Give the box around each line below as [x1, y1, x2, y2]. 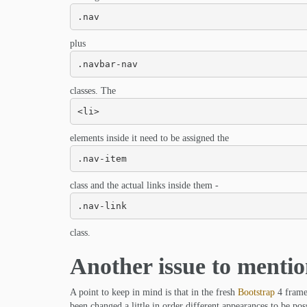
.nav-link [77, 200, 127, 211]
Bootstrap [238, 287, 275, 297]
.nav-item [77, 153, 127, 164]
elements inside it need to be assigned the [70, 133, 229, 143]
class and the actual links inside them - [70, 180, 219, 191]
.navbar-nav [77, 58, 138, 69]
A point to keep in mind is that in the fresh [70, 287, 238, 297]
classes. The [70, 86, 116, 96]
